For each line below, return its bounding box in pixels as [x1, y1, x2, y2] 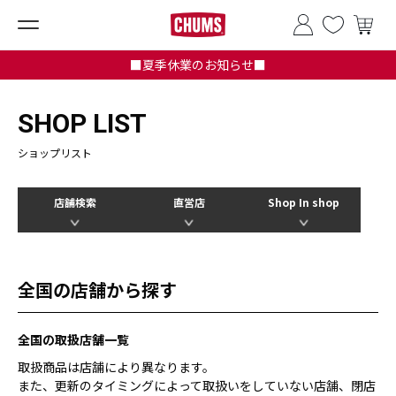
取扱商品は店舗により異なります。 [18, 358, 215, 376]
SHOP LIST [18, 108, 147, 139]
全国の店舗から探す [18, 277, 177, 302]
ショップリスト [18, 145, 92, 160]
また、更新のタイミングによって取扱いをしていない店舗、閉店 [18, 377, 376, 394]
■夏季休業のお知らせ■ [130, 56, 266, 73]
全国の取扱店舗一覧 [18, 331, 129, 348]
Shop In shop [267, 194, 339, 209]
